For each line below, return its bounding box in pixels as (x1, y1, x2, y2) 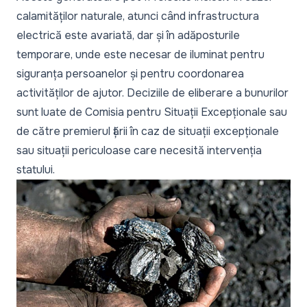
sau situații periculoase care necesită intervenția (16, 143, 262, 158)
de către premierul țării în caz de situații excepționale (16, 124, 279, 138)
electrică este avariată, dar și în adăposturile (16, 28, 240, 42)
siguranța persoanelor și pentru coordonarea (16, 66, 244, 81)
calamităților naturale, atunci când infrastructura (16, 9, 259, 23)
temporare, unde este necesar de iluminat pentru (16, 47, 265, 62)
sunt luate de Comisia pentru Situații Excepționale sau (16, 105, 287, 119)
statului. (16, 162, 55, 177)
